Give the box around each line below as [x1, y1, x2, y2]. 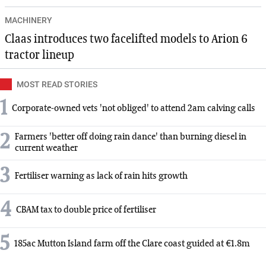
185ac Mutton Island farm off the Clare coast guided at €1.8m [14, 239, 250, 249]
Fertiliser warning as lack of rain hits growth [15, 172, 188, 182]
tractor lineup [5, 49, 74, 61]
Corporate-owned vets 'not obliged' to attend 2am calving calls [12, 104, 255, 114]
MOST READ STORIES [17, 79, 97, 89]
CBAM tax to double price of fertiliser [16, 205, 156, 216]
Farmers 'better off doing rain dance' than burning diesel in [15, 132, 246, 142]
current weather [15, 143, 78, 153]
